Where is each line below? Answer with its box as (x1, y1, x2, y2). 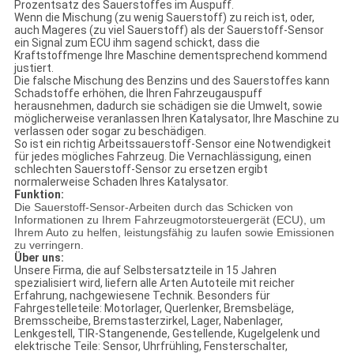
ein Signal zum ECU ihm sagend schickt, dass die (13, 36, 260, 50)
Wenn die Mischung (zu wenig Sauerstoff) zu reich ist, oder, (13, 11, 314, 24)
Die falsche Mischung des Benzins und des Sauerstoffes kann (13, 74, 330, 88)
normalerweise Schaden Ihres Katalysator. (13, 175, 228, 189)
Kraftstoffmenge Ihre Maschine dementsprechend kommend (13, 49, 327, 62)
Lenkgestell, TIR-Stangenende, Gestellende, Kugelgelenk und (13, 327, 320, 341)
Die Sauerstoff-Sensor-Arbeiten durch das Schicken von (13, 201, 293, 214)
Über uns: (13, 251, 64, 265)
